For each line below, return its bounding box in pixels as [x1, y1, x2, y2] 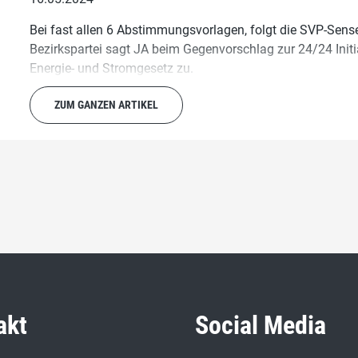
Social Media [195, 310, 326, 340]
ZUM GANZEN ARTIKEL [54, 98, 159, 112]
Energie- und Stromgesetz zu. [30, 61, 194, 77]
